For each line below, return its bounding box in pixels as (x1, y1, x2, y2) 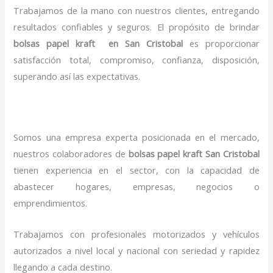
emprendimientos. (13, 197, 88, 210)
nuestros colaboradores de (13, 147, 129, 160)
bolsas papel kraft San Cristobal (128, 147, 260, 160)
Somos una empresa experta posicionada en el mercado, (13, 131, 260, 144)
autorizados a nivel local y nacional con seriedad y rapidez (13, 244, 260, 257)
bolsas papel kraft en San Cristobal (13, 37, 183, 49)
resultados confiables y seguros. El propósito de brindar (13, 20, 260, 33)
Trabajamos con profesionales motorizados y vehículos (13, 227, 260, 240)
